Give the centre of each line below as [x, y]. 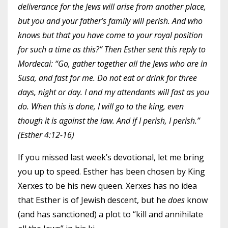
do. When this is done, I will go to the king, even [101, 106]
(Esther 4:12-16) [46, 135]
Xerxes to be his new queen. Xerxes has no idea [107, 186]
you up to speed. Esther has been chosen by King [111, 172]
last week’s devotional [112, 157]
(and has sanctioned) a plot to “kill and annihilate [110, 214]
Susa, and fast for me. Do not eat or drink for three [107, 78]
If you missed [44, 157]
